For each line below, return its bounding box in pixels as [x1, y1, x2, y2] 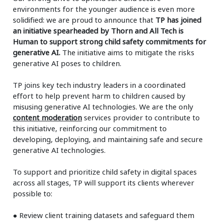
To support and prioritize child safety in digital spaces [13, 166, 197, 177]
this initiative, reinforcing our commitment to [13, 123, 167, 133]
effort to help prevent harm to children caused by [13, 90, 186, 101]
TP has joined [155, 14, 202, 25]
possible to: [13, 188, 53, 198]
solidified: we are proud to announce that [13, 14, 156, 25]
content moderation [13, 112, 82, 122]
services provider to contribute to [82, 112, 200, 122]
